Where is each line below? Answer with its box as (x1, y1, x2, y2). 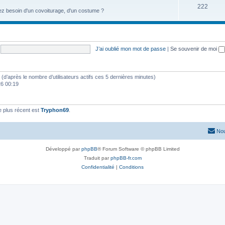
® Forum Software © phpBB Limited (97, 146, 180, 152)
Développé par (45, 146, 81, 152)
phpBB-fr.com (110, 155, 142, 161)
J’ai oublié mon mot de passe (95, 45, 166, 52)
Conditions (119, 164, 144, 170)
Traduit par (83, 155, 110, 161)
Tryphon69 (41, 107, 69, 113)
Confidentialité (81, 164, 115, 170)
